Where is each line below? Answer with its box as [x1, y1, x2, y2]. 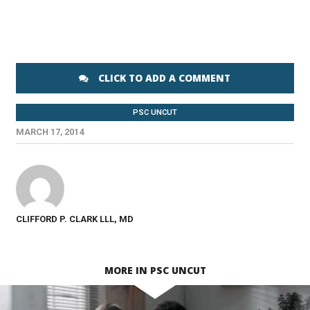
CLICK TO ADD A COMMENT [95, 71, 231, 84]
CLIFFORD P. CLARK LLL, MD [15, 214, 134, 224]
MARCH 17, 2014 [15, 127, 84, 137]
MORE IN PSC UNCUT [104, 264, 206, 277]
